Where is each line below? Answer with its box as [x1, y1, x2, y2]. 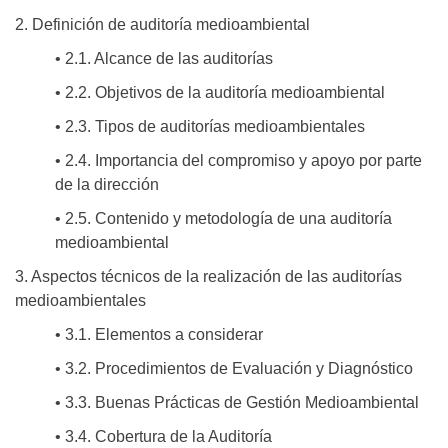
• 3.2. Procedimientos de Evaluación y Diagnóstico [55, 360, 413, 378]
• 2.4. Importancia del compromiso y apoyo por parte [55, 152, 422, 170]
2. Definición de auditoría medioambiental [15, 16, 310, 34]
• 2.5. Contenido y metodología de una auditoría [55, 210, 392, 228]
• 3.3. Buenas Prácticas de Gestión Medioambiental [55, 394, 419, 412]
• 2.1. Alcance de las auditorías [55, 50, 273, 68]
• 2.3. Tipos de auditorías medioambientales [55, 118, 365, 136]
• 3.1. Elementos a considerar [55, 326, 263, 344]
